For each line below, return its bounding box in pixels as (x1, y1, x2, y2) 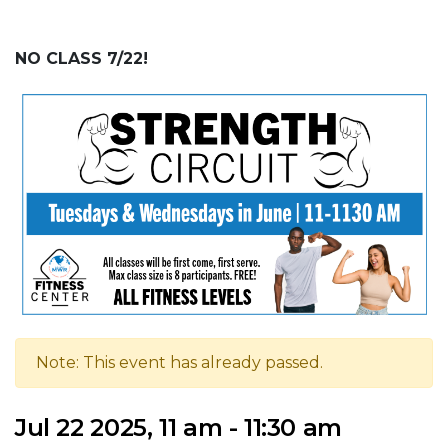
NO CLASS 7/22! (15, 49, 148, 68)
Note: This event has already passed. (36, 352, 323, 372)
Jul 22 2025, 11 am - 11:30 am (15, 412, 342, 442)
